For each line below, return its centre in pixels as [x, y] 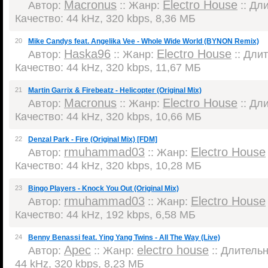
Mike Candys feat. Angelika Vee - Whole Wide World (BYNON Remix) [144, 41]
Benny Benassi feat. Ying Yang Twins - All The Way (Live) [124, 237]
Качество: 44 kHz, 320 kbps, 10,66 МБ [108, 116]
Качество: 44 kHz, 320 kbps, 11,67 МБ [108, 67]
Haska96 [87, 54]
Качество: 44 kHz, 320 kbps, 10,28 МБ [108, 165]
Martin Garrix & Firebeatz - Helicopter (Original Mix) [115, 90]
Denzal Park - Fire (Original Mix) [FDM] [93, 139]
